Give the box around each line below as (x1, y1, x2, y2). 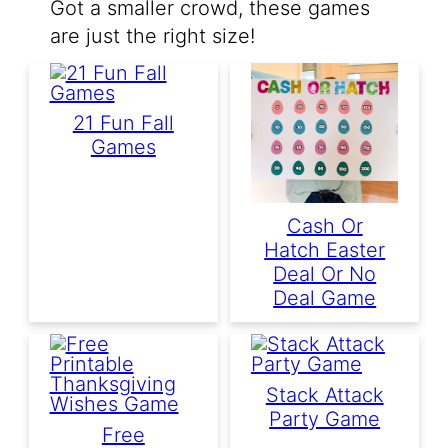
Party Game (269, 406, 381, 431)
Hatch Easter (264, 237, 386, 262)
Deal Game (273, 285, 377, 310)
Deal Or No (273, 261, 377, 286)
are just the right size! (49, 24, 255, 49)
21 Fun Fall (72, 110, 174, 135)
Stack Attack (265, 382, 384, 407)
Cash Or (286, 213, 363, 238)
